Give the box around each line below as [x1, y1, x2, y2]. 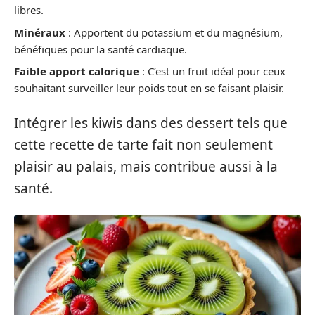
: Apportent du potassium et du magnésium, [65, 25, 283, 39]
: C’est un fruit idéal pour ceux [139, 64, 285, 79]
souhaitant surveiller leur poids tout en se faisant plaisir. [14, 81, 284, 96]
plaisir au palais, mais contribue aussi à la [14, 157, 278, 176]
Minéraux [14, 25, 65, 39]
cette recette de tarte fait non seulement [14, 135, 273, 154]
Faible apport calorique [14, 64, 139, 79]
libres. [14, 3, 44, 18]
